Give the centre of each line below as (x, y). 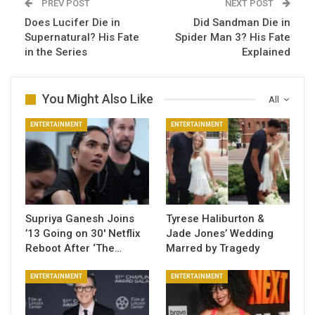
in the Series (56, 52)
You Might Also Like (98, 99)
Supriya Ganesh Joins (80, 219)
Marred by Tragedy (213, 249)
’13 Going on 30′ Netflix (83, 234)
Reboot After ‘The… (73, 249)
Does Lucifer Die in (72, 23)
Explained (266, 52)
